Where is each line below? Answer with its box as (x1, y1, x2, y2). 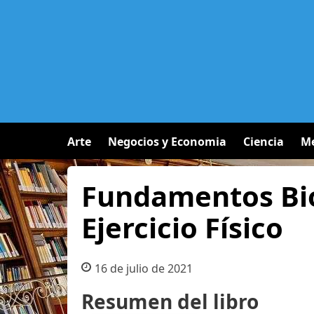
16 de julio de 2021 (94, 261, 193, 276)
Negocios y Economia (108, 134, 226, 149)
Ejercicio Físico (81, 208, 283, 247)
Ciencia (243, 134, 284, 149)
